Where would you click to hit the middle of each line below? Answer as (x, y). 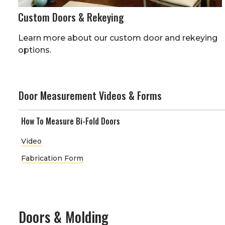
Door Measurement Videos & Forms (90, 95)
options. (35, 50)
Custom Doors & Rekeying (71, 17)
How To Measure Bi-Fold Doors (71, 121)
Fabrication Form (52, 158)
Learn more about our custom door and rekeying (118, 38)
